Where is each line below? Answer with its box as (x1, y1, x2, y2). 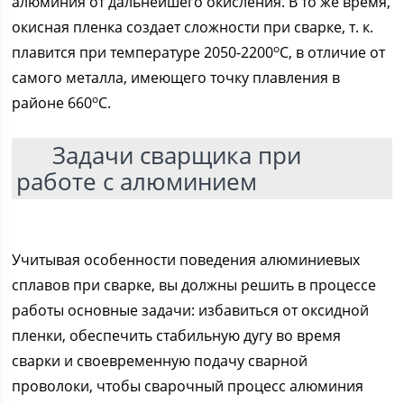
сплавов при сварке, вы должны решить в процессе (12, 275, 377, 295)
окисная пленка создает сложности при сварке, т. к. (12, 17, 374, 37)
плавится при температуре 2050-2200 (12, 42, 274, 62)
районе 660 (12, 93, 93, 113)
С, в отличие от (280, 42, 386, 62)
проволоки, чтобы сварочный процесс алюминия (12, 376, 364, 396)
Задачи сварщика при (52, 139, 302, 171)
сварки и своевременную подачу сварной (12, 351, 308, 371)
